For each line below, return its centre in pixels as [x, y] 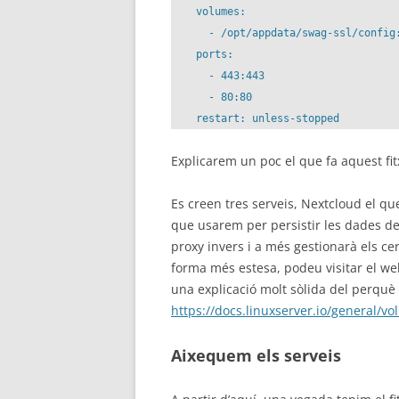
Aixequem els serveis [256, 355]
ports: [202, 54]
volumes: [208, 12]
